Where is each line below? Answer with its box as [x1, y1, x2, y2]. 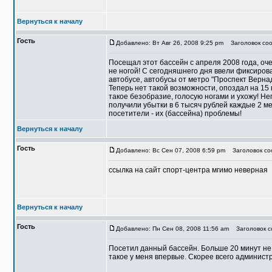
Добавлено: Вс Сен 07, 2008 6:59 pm [116, 147, 225, 154]
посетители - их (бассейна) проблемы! [109, 109, 242, 118]
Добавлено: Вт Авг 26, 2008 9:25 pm [116, 39, 223, 46]
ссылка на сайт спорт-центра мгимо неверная [109, 166, 268, 174]
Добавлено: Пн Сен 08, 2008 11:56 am [116, 225, 229, 232]
